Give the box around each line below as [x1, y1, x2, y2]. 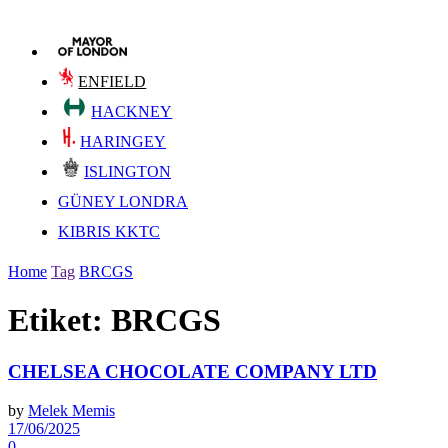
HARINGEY [80, 133, 166, 150]
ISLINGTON [84, 163, 171, 180]
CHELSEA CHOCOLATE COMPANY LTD [8, 360, 377, 382]
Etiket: [8, 302, 111, 339]
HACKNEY [91, 103, 173, 120]
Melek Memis [28, 401, 115, 419]
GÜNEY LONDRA [58, 193, 188, 210]
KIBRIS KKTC [58, 223, 160, 240]
